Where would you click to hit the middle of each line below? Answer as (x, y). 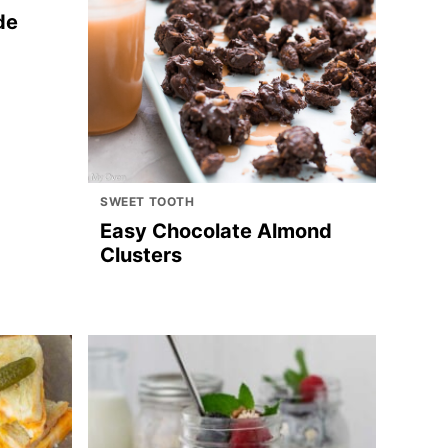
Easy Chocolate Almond (216, 231)
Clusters (141, 255)
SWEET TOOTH (147, 201)
